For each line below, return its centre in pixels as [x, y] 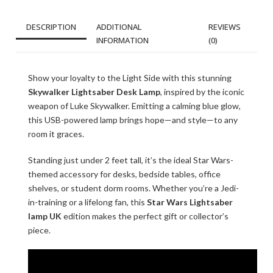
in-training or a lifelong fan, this [87, 202]
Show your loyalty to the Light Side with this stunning [130, 78]
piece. [39, 230]
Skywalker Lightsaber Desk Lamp [94, 92]
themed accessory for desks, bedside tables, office [124, 174]
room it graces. [56, 134]
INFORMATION [122, 40]
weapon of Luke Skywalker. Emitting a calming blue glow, [134, 106]
